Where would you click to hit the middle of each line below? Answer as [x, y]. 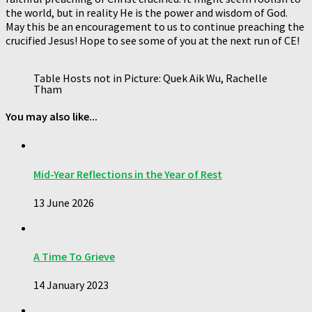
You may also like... [52, 117]
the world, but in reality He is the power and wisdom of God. [147, 12]
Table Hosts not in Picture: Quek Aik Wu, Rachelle [150, 78]
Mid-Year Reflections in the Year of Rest [128, 174]
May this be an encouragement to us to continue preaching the [155, 26]
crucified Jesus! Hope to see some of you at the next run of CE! [154, 40]
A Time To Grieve [74, 257]
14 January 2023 [71, 285]
